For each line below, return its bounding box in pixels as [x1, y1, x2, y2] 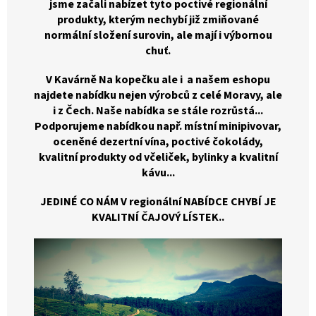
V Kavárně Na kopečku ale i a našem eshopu [46, 71, 270, 87]
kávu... [141, 164, 175, 181]
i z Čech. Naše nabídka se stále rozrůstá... [53, 102, 263, 119]
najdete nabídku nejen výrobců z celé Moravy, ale [34, 87, 282, 103]
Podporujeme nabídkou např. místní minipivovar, [35, 118, 281, 134]
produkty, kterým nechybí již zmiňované [57, 11, 259, 28]
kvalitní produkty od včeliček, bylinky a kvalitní [38, 149, 278, 165]
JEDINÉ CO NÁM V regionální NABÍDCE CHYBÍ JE [39, 193, 276, 209]
